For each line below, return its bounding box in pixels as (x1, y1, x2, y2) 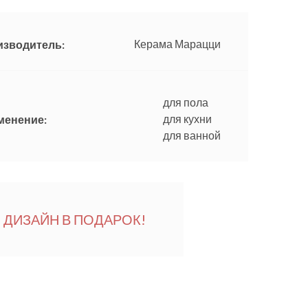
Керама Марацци (134, 37, 221, 51)
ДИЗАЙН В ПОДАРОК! (3, 211, 146, 228)
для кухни (163, 112, 212, 126)
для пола (163, 96, 208, 109)
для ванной (163, 129, 221, 142)
